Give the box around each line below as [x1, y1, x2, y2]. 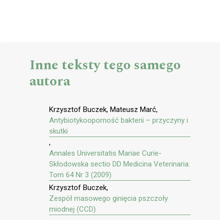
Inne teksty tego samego [29, 54, 181, 76]
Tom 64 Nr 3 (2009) [49, 170, 111, 179]
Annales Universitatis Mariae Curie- [49, 148, 162, 158]
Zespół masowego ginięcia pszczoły [49, 194, 168, 203]
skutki [49, 126, 68, 136]
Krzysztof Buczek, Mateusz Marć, [49, 105, 158, 114]
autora [29, 70, 70, 92]
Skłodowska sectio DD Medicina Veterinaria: [49, 159, 190, 168]
